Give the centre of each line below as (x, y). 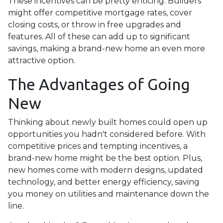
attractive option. (42, 60)
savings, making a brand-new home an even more (107, 49)
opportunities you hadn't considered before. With (107, 134)
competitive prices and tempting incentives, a (98, 146)
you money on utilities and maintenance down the (109, 194)
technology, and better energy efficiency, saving (104, 182)
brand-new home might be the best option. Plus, (105, 158)
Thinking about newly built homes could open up (108, 122)
